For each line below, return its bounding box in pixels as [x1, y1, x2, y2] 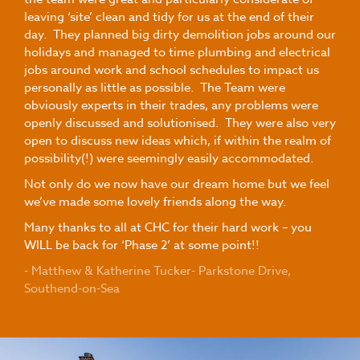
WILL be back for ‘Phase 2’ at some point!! [24, 236, 260, 255]
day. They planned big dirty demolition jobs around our [24, 26, 336, 44]
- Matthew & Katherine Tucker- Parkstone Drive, [24, 262, 291, 280]
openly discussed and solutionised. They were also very [24, 114, 336, 133]
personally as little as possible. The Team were [24, 79, 285, 97]
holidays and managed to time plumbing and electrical [24, 43, 330, 62]
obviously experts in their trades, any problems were [24, 96, 318, 115]
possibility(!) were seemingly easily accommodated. [24, 149, 313, 168]
